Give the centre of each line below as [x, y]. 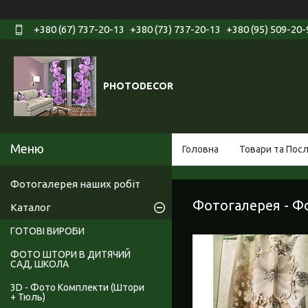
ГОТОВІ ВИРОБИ [47, 231]
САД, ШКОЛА [40, 264]
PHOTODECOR [138, 86]
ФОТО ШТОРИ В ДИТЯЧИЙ [70, 255]
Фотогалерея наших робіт [75, 184]
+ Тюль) [28, 297]
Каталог [31, 208]
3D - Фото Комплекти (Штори [77, 288]
